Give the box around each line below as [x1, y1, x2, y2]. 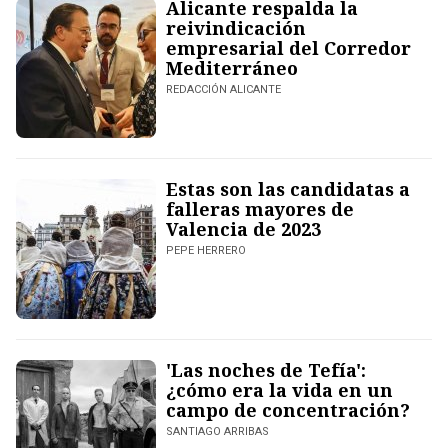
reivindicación [166, 16, 306, 41]
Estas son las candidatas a [166, 177, 410, 202]
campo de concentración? [166, 398, 410, 423]
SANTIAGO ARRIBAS [166, 425, 269, 439]
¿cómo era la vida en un [166, 378, 393, 403]
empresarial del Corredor [166, 36, 411, 61]
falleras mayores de [166, 197, 354, 222]
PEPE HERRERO [166, 244, 246, 258]
